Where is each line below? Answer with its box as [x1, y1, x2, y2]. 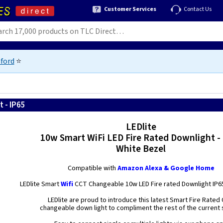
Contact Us [184, 4, 212, 13]
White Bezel [116, 142, 166, 156]
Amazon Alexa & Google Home [117, 163, 215, 173]
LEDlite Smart [20, 179, 61, 189]
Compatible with [67, 163, 117, 173]
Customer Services [104, 4, 156, 13]
